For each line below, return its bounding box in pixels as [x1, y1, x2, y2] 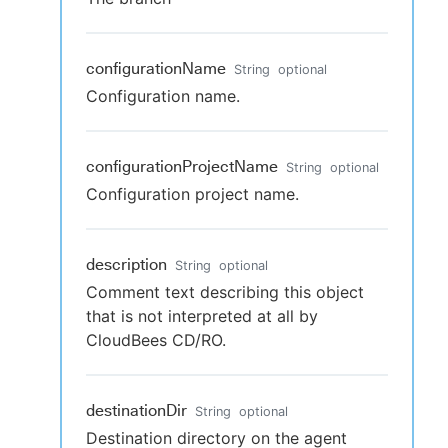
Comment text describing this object [86, 282, 364, 303]
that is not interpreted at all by [86, 306, 318, 327]
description [86, 255, 167, 275]
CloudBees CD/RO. [86, 330, 226, 351]
